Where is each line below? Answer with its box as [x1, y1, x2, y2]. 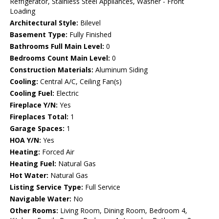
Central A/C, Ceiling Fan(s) [38, 77, 122, 87]
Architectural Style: [10, 18, 78, 28]
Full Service [83, 182, 120, 192]
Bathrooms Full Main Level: [10, 42, 104, 51]
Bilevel [78, 18, 101, 28]
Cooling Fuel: [10, 88, 54, 98]
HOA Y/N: [10, 135, 41, 145]
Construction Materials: [10, 65, 93, 75]
